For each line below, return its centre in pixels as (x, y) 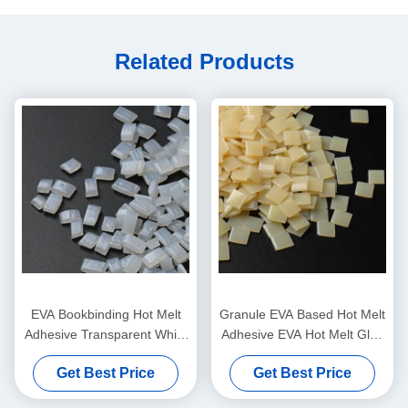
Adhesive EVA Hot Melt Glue (302, 335)
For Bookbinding (302, 355)
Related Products (204, 62)
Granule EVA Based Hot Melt (302, 315)
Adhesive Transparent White (106, 335)
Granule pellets (106, 355)
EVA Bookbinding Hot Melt (106, 315)
